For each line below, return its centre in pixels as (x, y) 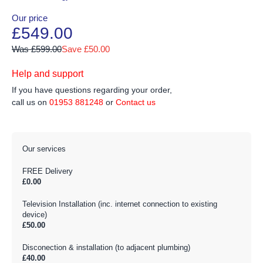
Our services (44, 149)
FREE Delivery (48, 171)
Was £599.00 (37, 49)
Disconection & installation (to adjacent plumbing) (106, 248)
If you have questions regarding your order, (92, 90)
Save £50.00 (86, 49)
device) (35, 215)
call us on (29, 102)
